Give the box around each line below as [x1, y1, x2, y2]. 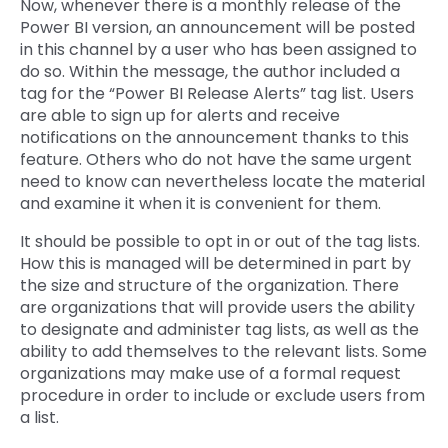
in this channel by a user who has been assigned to [20, 38, 417, 62]
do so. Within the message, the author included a [20, 60, 400, 84]
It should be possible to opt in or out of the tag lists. [20, 230, 420, 254]
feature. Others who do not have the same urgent [20, 148, 412, 172]
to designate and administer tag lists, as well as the [20, 318, 419, 342]
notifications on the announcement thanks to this [20, 126, 409, 150]
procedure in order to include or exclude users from [20, 384, 425, 408]
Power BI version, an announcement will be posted [20, 16, 415, 40]
